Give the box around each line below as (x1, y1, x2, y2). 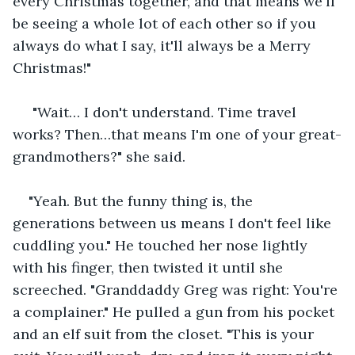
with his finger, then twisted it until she (13, 258, 287, 277)
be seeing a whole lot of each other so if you (13, 13, 320, 32)
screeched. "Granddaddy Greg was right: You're (13, 280, 342, 299)
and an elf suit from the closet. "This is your (13, 324, 318, 343)
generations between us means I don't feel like (13, 213, 335, 232)
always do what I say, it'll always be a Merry (13, 36, 315, 55)
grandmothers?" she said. (13, 147, 185, 166)
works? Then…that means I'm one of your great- (13, 124, 342, 143)
